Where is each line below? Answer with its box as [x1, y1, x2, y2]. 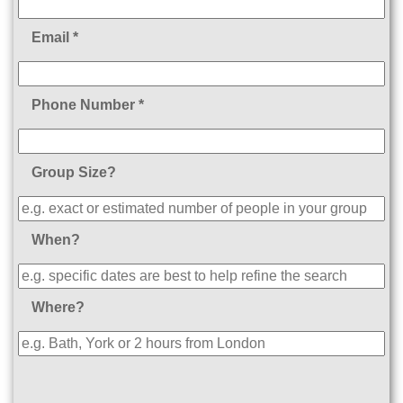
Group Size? [31, 165, 116, 181]
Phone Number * [31, 97, 144, 113]
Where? [31, 300, 85, 316]
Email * [31, 30, 78, 46]
